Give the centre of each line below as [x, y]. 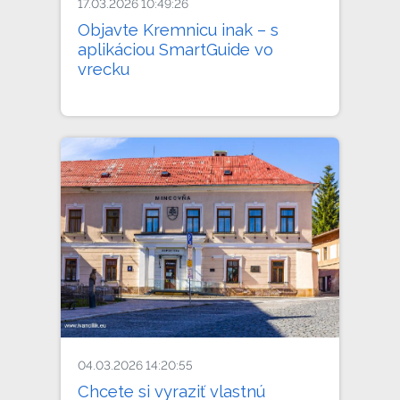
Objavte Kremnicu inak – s [179, 29]
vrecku [104, 69]
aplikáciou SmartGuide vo [176, 49]
